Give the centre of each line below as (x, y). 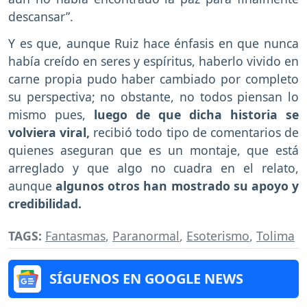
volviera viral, (49, 132)
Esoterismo (218, 235)
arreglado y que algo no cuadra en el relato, (153, 168)
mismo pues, (51, 114)
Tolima (275, 235)
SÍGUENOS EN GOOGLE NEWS (146, 278)
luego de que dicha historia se (196, 114)
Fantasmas (75, 235)
